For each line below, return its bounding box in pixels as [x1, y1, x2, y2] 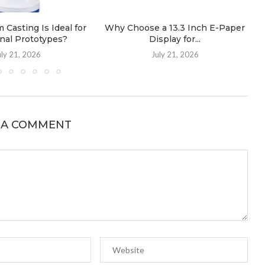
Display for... [149, 34, 201, 45]
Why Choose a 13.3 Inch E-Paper [105, 22, 245, 34]
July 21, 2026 [151, 50, 199, 60]
